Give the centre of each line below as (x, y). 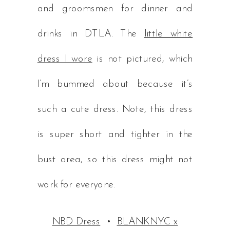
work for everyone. (76, 185)
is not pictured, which (142, 59)
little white (168, 34)
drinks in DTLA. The (91, 34)
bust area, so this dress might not (115, 160)
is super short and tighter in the (115, 135)
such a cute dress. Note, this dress (115, 109)
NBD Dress (76, 222)
